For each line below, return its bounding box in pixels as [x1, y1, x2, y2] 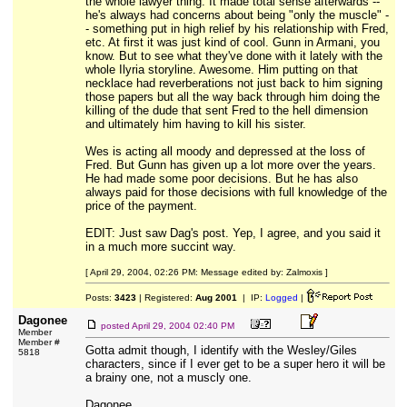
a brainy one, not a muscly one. [84, 371, 252, 384]
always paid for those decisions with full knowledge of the [84, 185, 387, 199]
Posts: [84, 293, 114, 303]
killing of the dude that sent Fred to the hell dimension [84, 104, 368, 117]
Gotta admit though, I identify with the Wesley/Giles [84, 343, 357, 357]
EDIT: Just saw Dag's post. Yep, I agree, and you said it [84, 226, 381, 240]
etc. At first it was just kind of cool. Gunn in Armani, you [84, 35, 380, 49]
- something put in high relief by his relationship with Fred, [84, 22, 389, 35]
